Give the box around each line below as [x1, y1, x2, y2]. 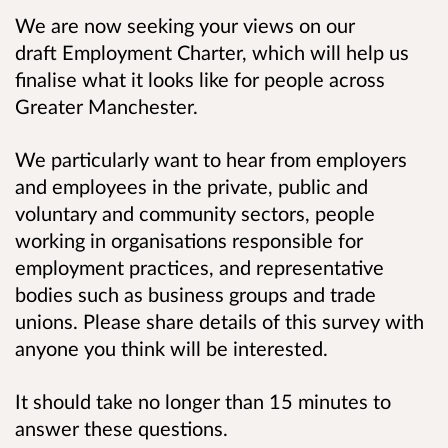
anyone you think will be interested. [15, 336, 328, 361]
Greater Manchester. [15, 93, 198, 118]
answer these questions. [15, 416, 228, 441]
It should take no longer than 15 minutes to [15, 389, 391, 414]
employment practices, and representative [15, 255, 384, 280]
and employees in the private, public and [15, 174, 368, 199]
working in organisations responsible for [15, 228, 363, 253]
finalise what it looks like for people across [15, 66, 385, 91]
